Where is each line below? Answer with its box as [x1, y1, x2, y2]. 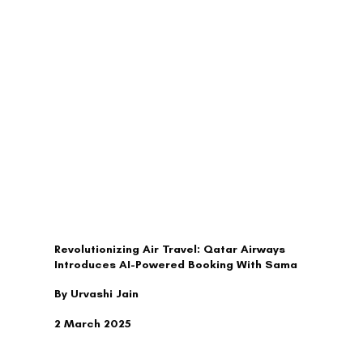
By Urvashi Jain [54, 287, 139, 301]
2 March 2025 [54, 317, 132, 331]
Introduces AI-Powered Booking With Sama [54, 258, 298, 272]
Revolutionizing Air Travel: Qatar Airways [54, 242, 286, 257]
